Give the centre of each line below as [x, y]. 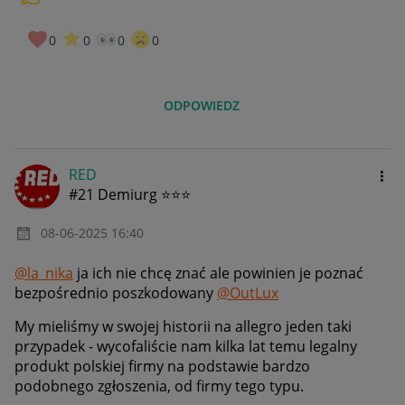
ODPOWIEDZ [202, 106]
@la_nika [44, 273]
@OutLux [248, 293]
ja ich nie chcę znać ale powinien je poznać [218, 273]
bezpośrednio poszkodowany [116, 293]
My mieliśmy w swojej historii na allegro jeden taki [183, 327]
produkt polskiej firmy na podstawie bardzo [162, 367]
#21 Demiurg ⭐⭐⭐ [130, 195]
